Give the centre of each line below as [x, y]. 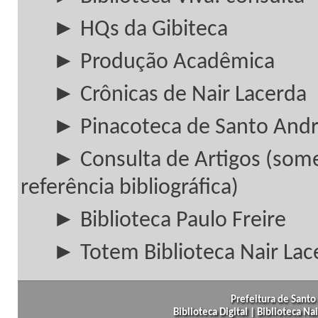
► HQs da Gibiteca [140, 30]
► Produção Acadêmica [164, 62]
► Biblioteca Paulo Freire [169, 221]
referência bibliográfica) [130, 188]
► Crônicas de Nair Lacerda [180, 95]
